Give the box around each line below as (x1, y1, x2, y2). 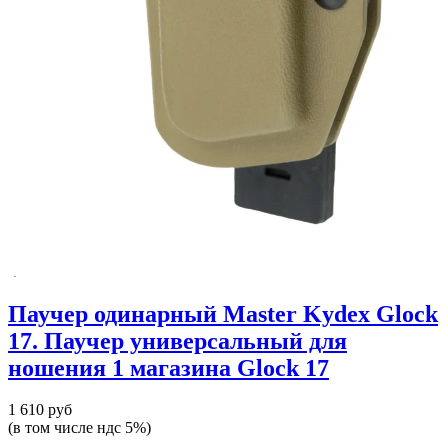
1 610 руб (8, 401, 72, 419)
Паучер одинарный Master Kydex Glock (8, 300, 438, 327)
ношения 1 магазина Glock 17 (8, 354, 329, 381)
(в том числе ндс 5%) (8, 419, 151, 437)
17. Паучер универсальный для (8, 327, 347, 354)
